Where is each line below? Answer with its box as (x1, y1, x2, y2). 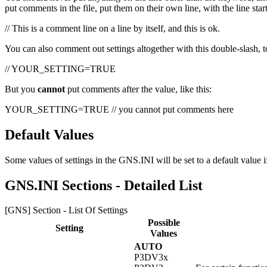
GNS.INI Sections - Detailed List (5, 177, 203, 193)
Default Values (5, 126, 94, 142)
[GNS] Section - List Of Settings (5, 205, 128, 216)
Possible (147, 218, 180, 228)
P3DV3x (134, 252, 168, 263)
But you (5, 83, 38, 94)
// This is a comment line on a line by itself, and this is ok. (5, 23, 220, 33)
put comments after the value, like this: (65, 83, 212, 94)
